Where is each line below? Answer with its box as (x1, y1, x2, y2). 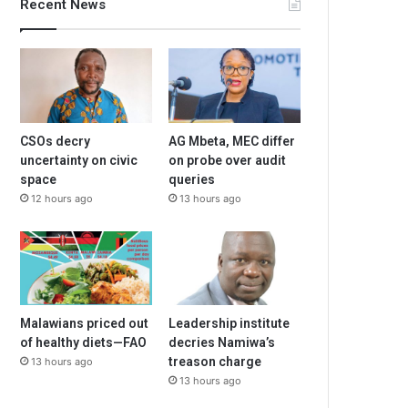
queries (168, 171, 216, 187)
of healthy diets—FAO (20, 335, 148, 351)
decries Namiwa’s (168, 335, 276, 351)
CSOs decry (20, 133, 91, 148)
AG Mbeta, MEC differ (168, 133, 296, 148)
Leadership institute (168, 316, 291, 331)
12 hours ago (31, 191, 94, 205)
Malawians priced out (20, 316, 149, 331)
